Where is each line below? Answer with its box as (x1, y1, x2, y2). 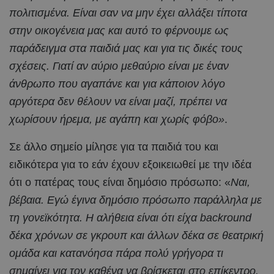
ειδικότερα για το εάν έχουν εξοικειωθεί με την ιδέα (9, 158, 251, 171)
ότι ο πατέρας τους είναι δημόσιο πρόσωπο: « (9, 176, 231, 189)
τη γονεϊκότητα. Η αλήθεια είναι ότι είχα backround (9, 212, 251, 224)
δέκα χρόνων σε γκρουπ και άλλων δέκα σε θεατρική (9, 229, 264, 242)
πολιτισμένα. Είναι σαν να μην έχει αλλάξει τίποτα (9, 7, 247, 20)
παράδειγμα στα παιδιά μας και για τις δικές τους (9, 42, 243, 55)
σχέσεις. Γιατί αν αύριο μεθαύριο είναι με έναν (9, 60, 229, 73)
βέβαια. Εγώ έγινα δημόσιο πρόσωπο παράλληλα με (9, 194, 262, 207)
